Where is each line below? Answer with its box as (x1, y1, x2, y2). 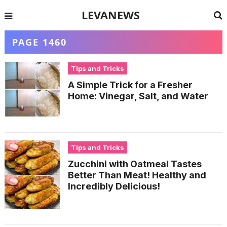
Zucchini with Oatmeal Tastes (67, 159, 202, 169)
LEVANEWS (82, 8, 140, 22)
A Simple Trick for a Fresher (67, 80, 193, 90)
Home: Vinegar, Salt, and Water (67, 91, 208, 101)
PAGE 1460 (12, 36, 67, 48)
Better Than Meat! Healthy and (67, 170, 206, 180)
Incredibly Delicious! (67, 181, 160, 192)
